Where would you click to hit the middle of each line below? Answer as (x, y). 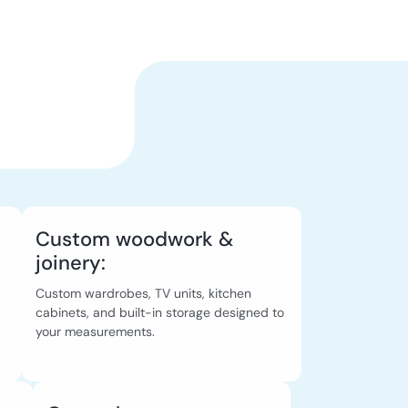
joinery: (70, 263)
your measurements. (95, 332)
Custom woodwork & (134, 240)
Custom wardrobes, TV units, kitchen (143, 294)
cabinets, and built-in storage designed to (159, 313)
